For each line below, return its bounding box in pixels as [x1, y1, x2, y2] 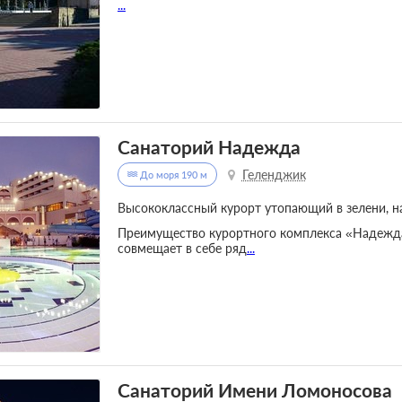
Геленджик [241, 167, 306, 183]
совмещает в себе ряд [117, 240, 247, 256]
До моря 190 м [136, 169, 207, 181]
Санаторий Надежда [117, 135, 301, 159]
